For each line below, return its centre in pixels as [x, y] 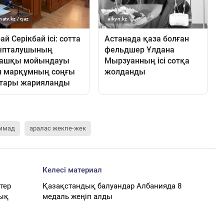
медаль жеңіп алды [78, 196]
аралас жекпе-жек [58, 128]
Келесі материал [72, 170]
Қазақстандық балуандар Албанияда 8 [112, 186]
